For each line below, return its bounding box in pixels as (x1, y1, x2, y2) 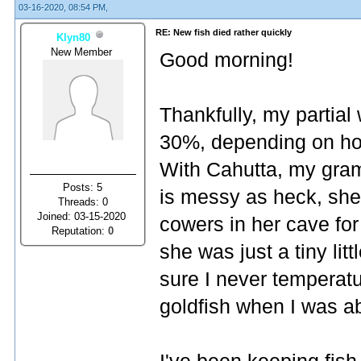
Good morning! (160, 49, 293, 71)
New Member (51, 45, 115, 58)
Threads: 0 (58, 195, 108, 208)
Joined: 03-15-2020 (37, 210, 129, 222)
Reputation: (52, 224, 109, 237)
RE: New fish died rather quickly (156, 27, 292, 37)
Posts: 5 (63, 180, 103, 193)
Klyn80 (56, 31, 90, 44)
